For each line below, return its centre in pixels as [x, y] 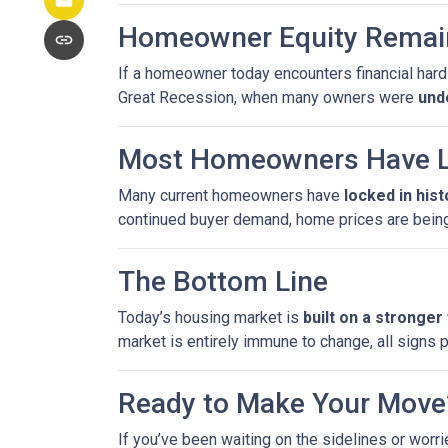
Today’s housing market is [210, 318]
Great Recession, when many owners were [268, 98]
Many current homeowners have [231, 196]
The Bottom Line [223, 282]
